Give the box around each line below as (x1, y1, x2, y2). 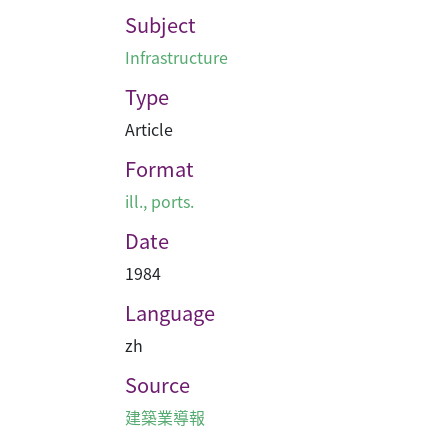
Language (125, 298, 215, 327)
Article (125, 117, 173, 141)
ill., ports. (125, 189, 194, 213)
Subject (125, 10, 196, 39)
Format (125, 154, 194, 183)
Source (125, 370, 190, 399)
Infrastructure (125, 45, 228, 69)
